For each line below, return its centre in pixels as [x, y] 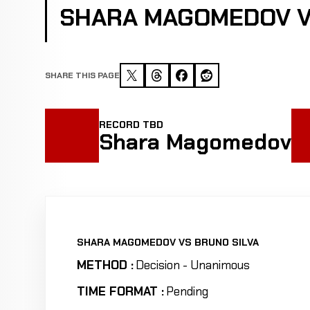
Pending [188, 291]
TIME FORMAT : [120, 291]
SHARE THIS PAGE [82, 76]
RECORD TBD [131, 124]
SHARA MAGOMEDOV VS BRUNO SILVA [167, 242]
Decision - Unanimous [193, 264]
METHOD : [105, 264]
